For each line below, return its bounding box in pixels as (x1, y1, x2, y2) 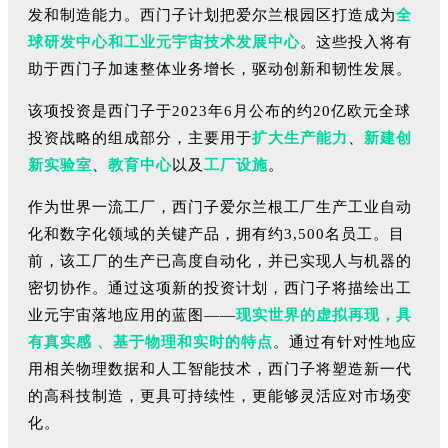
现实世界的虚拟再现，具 (236, 306, 412, 323)
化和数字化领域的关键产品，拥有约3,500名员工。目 (28, 225, 405, 242)
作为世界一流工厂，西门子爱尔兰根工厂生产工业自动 (28, 198, 412, 215)
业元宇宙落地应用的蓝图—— (28, 306, 236, 323)
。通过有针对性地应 (273, 333, 417, 350)
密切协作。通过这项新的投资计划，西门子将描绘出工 (28, 279, 412, 296)
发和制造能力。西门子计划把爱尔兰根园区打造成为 (28, 6, 396, 23)
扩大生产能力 (252, 129, 348, 146)
